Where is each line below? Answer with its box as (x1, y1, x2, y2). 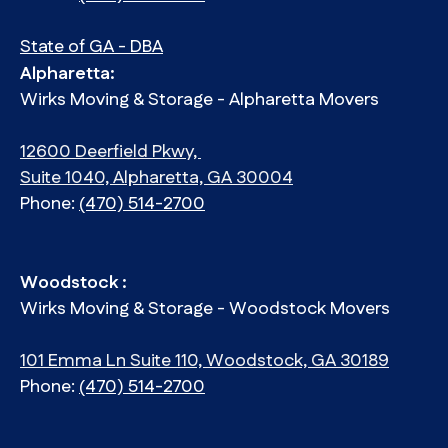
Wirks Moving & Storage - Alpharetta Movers (20, 87, 383, 114)
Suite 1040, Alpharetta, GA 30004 (20, 165, 293, 192)
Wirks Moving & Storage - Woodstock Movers (20, 296, 394, 323)
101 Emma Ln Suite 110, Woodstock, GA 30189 (20, 348, 389, 375)
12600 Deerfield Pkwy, (20, 139, 201, 166)
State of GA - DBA (20, 34, 163, 61)
